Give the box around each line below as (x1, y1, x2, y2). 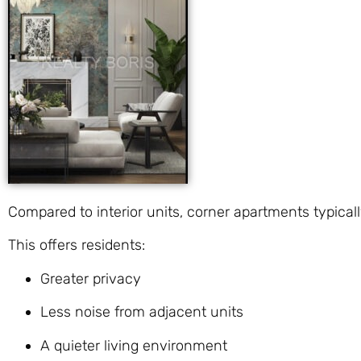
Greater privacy (40, 269, 141, 288)
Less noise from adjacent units (40, 303, 243, 322)
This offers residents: (8, 236, 145, 255)
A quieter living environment (40, 336, 227, 355)
